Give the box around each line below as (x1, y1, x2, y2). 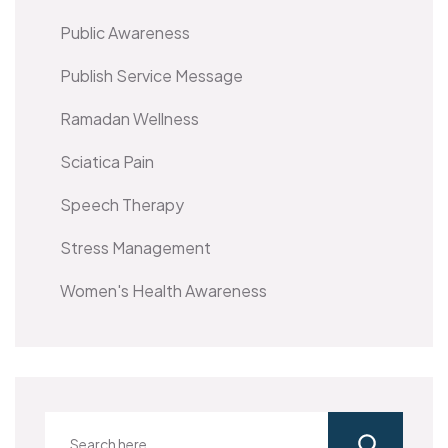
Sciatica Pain (60, 150, 154, 172)
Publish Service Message (60, 64, 243, 86)
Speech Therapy (60, 193, 184, 215)
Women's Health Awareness (60, 279, 267, 301)
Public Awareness (60, 21, 190, 43)
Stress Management (60, 236, 211, 258)
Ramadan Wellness (60, 107, 199, 129)
